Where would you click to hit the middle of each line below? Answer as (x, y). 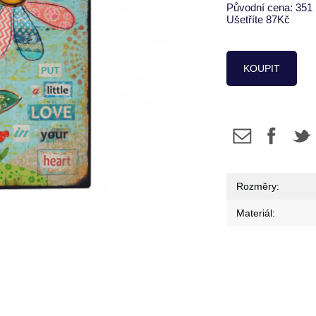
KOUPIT (262, 68)
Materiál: (256, 213)
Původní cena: (261, 7)
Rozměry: (258, 186)
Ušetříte (247, 19)
